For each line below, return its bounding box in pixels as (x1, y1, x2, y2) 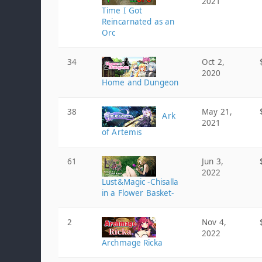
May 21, (202, 106, 232, 117)
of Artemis (102, 127, 142, 137)
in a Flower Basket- (102, 188, 174, 198)
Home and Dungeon (102, 77, 179, 88)
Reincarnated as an (102, 16, 175, 27)
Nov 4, (202, 217, 226, 227)
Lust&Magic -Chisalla (102, 177, 179, 187)
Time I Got (102, 5, 143, 16)
